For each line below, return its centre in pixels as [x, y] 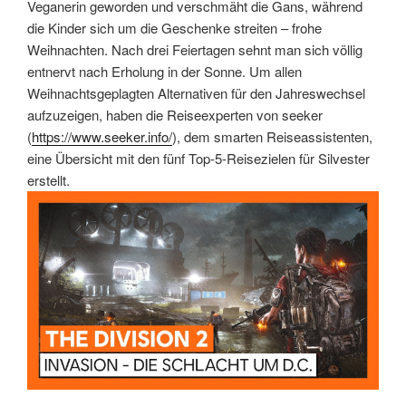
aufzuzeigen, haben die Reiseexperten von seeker [175, 115]
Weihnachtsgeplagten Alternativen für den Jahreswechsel [196, 93]
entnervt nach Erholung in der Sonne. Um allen [164, 72]
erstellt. [48, 180]
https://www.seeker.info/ [102, 137]
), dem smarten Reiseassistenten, [272, 137]
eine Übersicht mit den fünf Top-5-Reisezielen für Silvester [198, 159]
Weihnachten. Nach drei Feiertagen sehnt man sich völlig [195, 50]
